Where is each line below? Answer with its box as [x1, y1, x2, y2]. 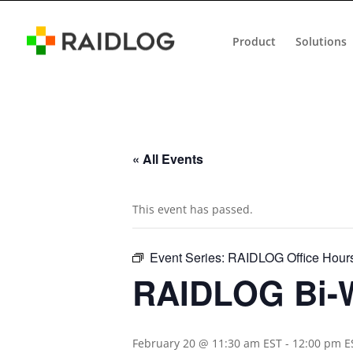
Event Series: [150, 248, 228, 266]
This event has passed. [132, 202, 253, 217]
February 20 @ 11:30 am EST [132, 336, 282, 351]
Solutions [295, 33, 347, 48]
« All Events [132, 150, 203, 168]
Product [232, 33, 276, 48]
